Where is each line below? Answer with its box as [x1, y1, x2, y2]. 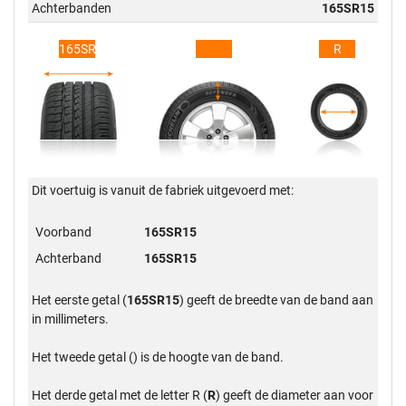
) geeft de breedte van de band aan [179, 292, 374, 307]
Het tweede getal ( [32, 349, 134, 364]
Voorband [35, 224, 92, 239]
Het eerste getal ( [32, 292, 128, 307]
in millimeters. [32, 311, 110, 326]
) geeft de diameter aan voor [216, 387, 374, 402]
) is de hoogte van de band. [133, 349, 285, 364]
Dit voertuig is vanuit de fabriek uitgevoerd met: [32, 182, 295, 198]
